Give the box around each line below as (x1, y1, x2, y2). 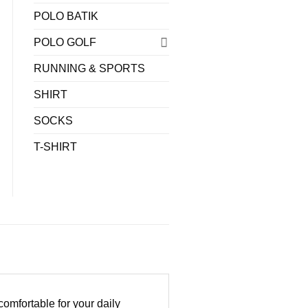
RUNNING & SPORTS (33, 62, 145, 74)
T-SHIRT (33, 140, 77, 153)
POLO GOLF (33, 36, 96, 48)
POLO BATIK (33, 10, 98, 22)
